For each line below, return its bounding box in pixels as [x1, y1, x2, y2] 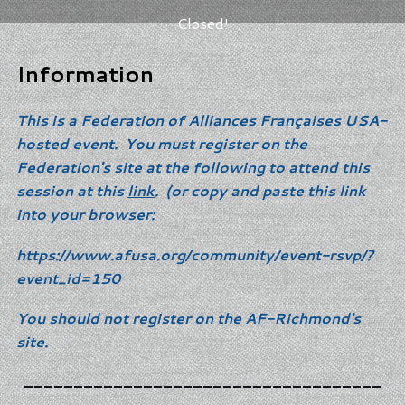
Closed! [176, 13, 229, 33]
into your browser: [16, 203, 158, 224]
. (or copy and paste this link [155, 180, 366, 201]
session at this [16, 180, 127, 201]
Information [16, 59, 154, 89]
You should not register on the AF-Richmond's [16, 307, 361, 329]
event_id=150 [16, 267, 120, 288]
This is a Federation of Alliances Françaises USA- [16, 109, 387, 130]
